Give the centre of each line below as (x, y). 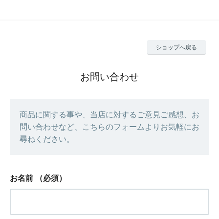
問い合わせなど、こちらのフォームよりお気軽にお (109, 127)
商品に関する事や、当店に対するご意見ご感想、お (109, 115)
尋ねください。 (47, 139)
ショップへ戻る (176, 47)
